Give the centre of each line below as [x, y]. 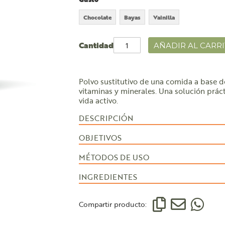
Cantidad [96, 45]
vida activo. [98, 100]
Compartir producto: [113, 204]
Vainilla [164, 17]
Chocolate [97, 17]
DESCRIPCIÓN [106, 118]
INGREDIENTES [108, 177]
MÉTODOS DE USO [114, 157]
